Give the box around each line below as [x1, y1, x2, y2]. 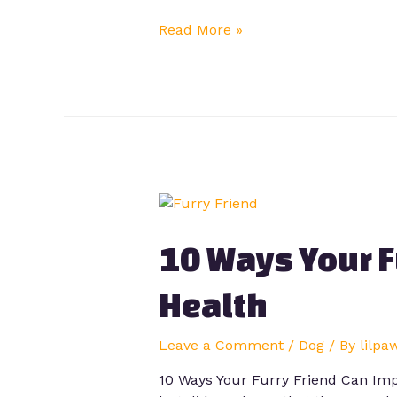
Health [158, 286, 268, 324]
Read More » [158, 20, 243, 38]
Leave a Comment [158, 337, 284, 354]
